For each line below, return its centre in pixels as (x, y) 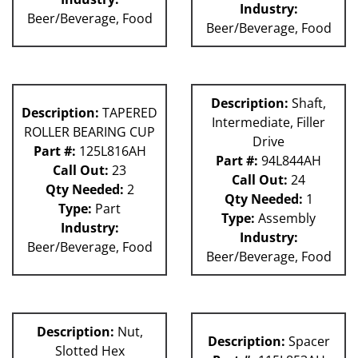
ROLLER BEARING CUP (89, 132)
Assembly (285, 219)
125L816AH (111, 151)
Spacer (307, 342)
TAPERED (128, 113)
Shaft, (307, 103)
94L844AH (290, 161)
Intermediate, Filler (268, 123)
